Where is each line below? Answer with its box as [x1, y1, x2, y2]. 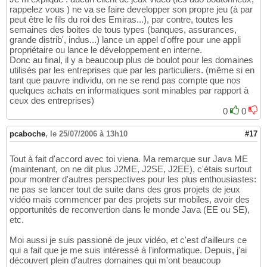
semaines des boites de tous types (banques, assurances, [10, 24, 237, 35]
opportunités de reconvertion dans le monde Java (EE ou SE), [10, 204, 250, 215]
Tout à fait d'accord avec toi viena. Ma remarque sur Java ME [10, 153, 248, 164]
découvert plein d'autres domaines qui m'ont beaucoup [10, 254, 221, 265]
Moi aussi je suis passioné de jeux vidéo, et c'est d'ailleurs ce [10, 234, 247, 245]
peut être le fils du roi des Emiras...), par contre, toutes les [10, 14, 233, 24]
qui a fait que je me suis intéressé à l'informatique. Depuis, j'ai [10, 244, 247, 255]
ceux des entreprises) [10, 95, 94, 105]
